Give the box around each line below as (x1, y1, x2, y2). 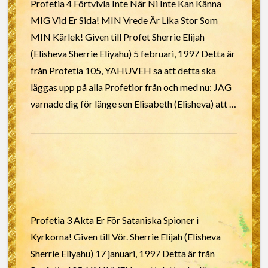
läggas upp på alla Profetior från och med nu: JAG (30, 81, 232, 93)
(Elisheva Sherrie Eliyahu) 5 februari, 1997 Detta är (30, 48, 235, 59)
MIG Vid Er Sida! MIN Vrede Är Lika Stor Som (30, 14, 218, 26)
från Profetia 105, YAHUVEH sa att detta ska (30, 65, 216, 76)
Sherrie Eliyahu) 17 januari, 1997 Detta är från (30, 248, 215, 259)
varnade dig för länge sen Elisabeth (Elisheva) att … (30, 98, 236, 109)
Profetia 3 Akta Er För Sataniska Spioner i (30, 214, 199, 226)
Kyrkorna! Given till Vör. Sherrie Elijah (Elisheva (30, 231, 221, 242)
